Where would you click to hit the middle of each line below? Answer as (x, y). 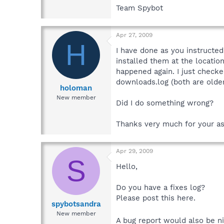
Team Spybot (139, 8)
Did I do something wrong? (165, 103)
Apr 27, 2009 (134, 35)
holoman (76, 88)
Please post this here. (156, 198)
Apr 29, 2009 (134, 151)
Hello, (127, 167)
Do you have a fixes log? (160, 188)
